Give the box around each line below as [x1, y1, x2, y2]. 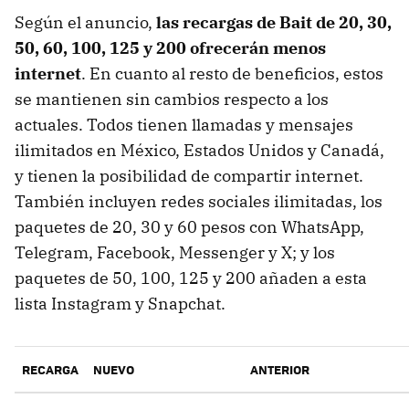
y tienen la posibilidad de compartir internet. [15, 165, 363, 187]
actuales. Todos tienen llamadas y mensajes [15, 114, 353, 136]
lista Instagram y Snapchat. [15, 293, 225, 315]
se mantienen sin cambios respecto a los [15, 89, 329, 110]
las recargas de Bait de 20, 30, [156, 12, 392, 34]
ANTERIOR [250, 361, 309, 379]
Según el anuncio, [15, 12, 156, 34]
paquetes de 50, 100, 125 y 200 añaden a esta [15, 267, 367, 289]
